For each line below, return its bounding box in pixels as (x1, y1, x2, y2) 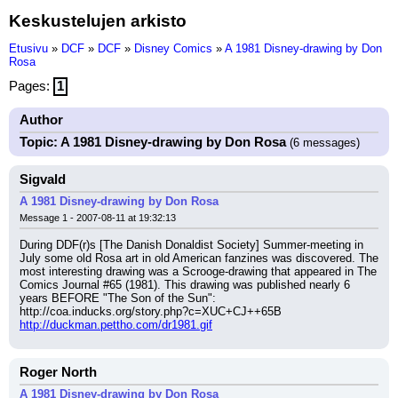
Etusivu (9, 42, 48, 55)
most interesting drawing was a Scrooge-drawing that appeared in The (20, 265, 377, 278)
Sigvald (20, 172, 66, 187)
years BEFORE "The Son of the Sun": (20, 291, 216, 305)
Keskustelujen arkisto (9, 11, 187, 30)
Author (20, 113, 63, 127)
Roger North (20, 365, 97, 379)
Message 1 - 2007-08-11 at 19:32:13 (20, 212, 176, 223)
